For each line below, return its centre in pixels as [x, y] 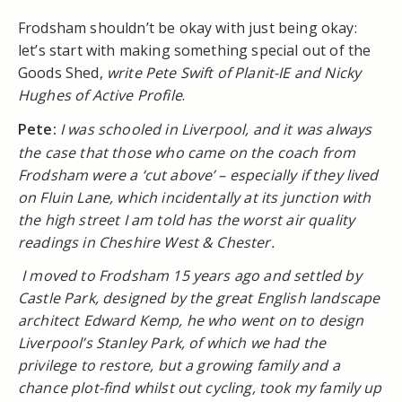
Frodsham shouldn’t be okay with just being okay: [188, 27]
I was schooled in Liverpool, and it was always [216, 129]
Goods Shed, [62, 72]
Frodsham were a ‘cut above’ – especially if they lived [198, 175]
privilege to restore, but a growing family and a [179, 365]
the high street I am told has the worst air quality [187, 219]
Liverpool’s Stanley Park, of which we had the [172, 342]
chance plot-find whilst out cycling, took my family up [200, 387]
